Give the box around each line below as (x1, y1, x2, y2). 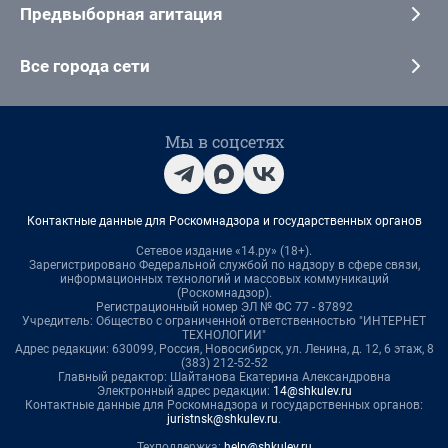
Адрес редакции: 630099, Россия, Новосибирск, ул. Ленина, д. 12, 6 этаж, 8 (14, 342, 434, 357)
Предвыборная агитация (20, 4, 223, 25)
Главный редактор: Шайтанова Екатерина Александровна (57, 370, 391, 385)
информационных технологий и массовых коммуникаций (59, 272, 389, 287)
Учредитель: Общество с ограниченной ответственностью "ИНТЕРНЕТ (22, 314, 426, 329)
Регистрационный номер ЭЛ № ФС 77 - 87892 (95, 300, 353, 315)
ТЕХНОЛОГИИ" (182, 328, 266, 343)
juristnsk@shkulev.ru (167, 412, 278, 427)
